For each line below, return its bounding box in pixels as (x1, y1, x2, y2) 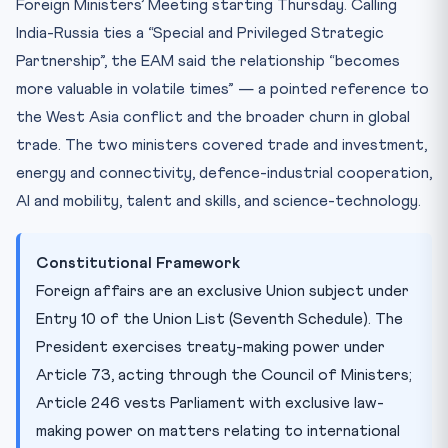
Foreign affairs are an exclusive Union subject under (36, 282, 409, 299)
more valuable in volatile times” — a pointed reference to (16, 80, 429, 97)
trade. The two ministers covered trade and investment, (16, 136, 427, 153)
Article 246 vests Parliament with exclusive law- (36, 394, 384, 411)
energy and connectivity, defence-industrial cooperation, (16, 164, 432, 181)
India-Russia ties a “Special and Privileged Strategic (16, 24, 384, 41)
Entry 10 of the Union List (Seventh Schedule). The (36, 310, 403, 327)
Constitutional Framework (36, 254, 240, 271)
